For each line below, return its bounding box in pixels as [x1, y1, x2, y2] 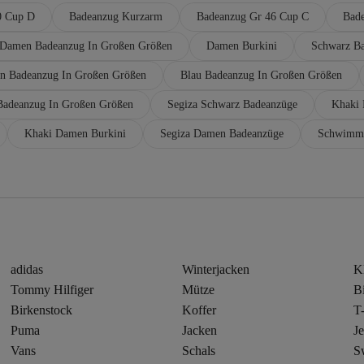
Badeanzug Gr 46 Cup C [197, 10, 309, 23]
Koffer [182, 302, 216, 317]
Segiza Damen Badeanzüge [160, 127, 284, 140]
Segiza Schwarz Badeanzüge [167, 97, 297, 110]
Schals [182, 343, 215, 357]
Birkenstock [11, 302, 73, 317]
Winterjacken [182, 262, 249, 276]
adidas [11, 262, 44, 276]
